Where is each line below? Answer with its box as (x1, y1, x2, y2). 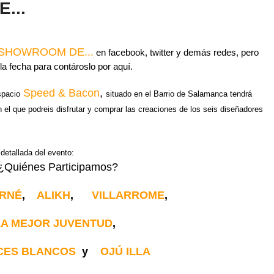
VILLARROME (91, 188, 165, 201)
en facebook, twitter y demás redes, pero (94, 46, 259, 57)
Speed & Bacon (23, 86, 100, 99)
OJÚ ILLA (100, 245, 150, 257)
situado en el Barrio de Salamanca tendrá (106, 89, 252, 98)
